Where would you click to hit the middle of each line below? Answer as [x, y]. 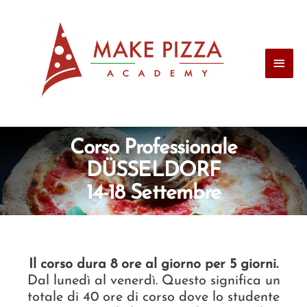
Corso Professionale [153, 148]
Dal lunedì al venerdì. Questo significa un [153, 281]
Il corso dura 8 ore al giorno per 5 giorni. [153, 264]
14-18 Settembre [153, 193]
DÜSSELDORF [153, 171]
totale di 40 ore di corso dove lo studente [153, 297]
